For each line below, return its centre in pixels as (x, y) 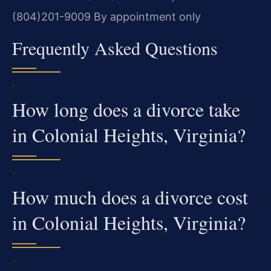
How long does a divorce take (126, 109)
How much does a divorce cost (130, 197)
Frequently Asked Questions (115, 48)
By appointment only (146, 16)
